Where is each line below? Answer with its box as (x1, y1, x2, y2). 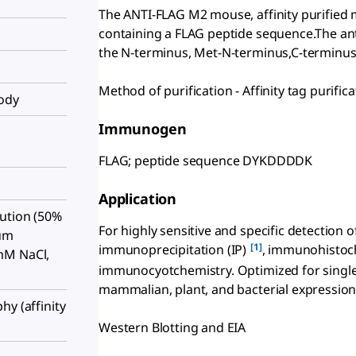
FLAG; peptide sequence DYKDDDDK (99, 151, 313, 169)
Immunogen (99, 118, 187, 138)
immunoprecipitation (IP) (99, 240, 250, 258)
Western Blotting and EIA (99, 318, 246, 336)
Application (99, 188, 177, 208)
